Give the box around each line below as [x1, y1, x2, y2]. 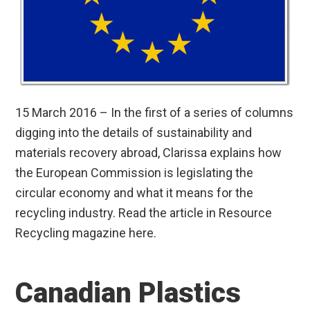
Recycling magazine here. [15, 226, 157, 241]
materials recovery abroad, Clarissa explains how [15, 145, 282, 161]
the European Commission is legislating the [15, 165, 254, 181]
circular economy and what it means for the [15, 185, 254, 201]
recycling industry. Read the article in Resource [15, 206, 273, 221]
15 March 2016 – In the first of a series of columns [15, 105, 294, 120]
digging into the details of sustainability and [15, 125, 253, 140]
